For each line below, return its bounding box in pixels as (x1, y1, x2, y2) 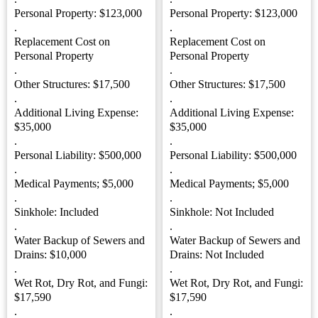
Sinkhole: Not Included (170, 206, 274, 218)
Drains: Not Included (170, 248, 264, 261)
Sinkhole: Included (14, 206, 99, 218)
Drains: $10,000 (14, 248, 87, 261)
